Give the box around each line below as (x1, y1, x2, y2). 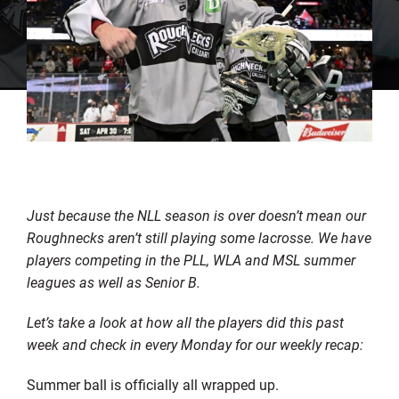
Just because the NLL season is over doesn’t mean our (26, 206, 366, 225)
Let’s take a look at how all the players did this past (26, 313, 344, 332)
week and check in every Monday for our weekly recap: (26, 335, 363, 354)
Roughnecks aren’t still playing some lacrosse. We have (26, 228, 371, 248)
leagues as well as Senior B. (26, 273, 200, 292)
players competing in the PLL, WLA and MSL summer (26, 250, 355, 270)
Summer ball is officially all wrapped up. (26, 375, 279, 395)
